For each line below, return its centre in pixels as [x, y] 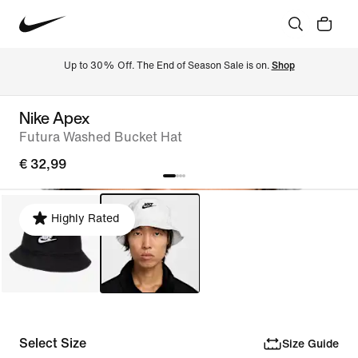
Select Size [53, 343]
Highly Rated [85, 219]
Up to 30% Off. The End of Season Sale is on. [167, 66]
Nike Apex [54, 118]
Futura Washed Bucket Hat [101, 137]
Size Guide [310, 344]
